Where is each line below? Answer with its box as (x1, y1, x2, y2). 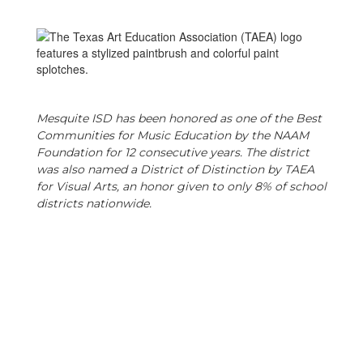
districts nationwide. (36, 196, 155, 211)
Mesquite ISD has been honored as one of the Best (36, 111, 322, 126)
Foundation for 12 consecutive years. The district (36, 145, 310, 160)
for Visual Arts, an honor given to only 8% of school (36, 179, 327, 194)
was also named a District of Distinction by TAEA (36, 162, 314, 177)
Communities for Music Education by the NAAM (36, 128, 309, 143)
